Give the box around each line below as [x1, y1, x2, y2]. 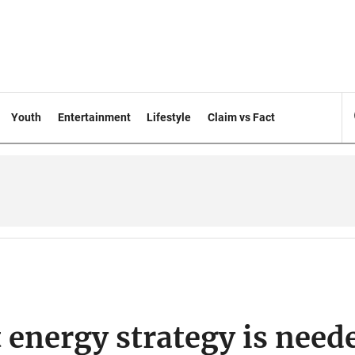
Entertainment [57, 111, 131, 124]
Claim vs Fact [208, 111, 276, 124]
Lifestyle [147, 111, 192, 124]
